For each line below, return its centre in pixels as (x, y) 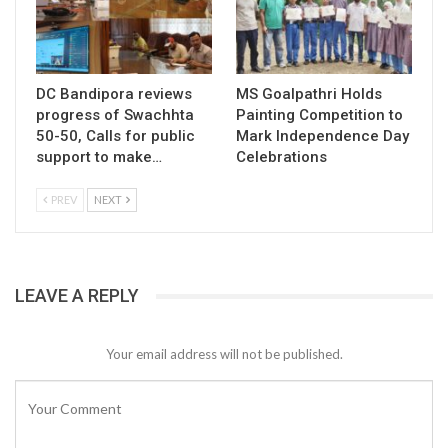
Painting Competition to (319, 115)
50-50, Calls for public (115, 136)
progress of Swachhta (115, 115)
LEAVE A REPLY (77, 296)
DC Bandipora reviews (114, 94)
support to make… (99, 157)
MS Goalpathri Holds (309, 94)
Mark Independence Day (322, 136)
